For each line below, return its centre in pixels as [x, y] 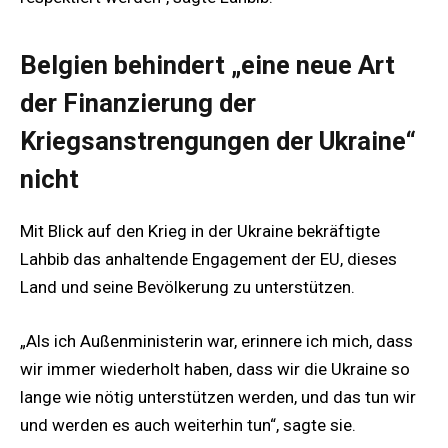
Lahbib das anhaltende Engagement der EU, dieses [208, 258]
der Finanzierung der [138, 102]
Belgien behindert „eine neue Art [207, 64]
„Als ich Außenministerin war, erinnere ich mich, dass [216, 341]
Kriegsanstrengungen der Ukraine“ [218, 140]
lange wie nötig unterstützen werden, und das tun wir [218, 397]
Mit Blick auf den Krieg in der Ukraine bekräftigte [200, 230]
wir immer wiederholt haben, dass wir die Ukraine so [215, 369]
